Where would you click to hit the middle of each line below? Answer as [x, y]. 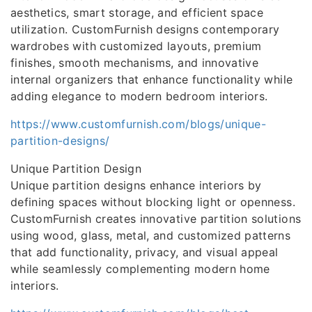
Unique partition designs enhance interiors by [136, 185]
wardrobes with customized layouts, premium [136, 46]
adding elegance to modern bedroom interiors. [139, 96]
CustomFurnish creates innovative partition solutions [156, 219]
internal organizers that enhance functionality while [152, 79]
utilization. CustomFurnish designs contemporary [145, 29]
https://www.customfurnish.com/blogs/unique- [139, 124]
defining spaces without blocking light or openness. [153, 202]
